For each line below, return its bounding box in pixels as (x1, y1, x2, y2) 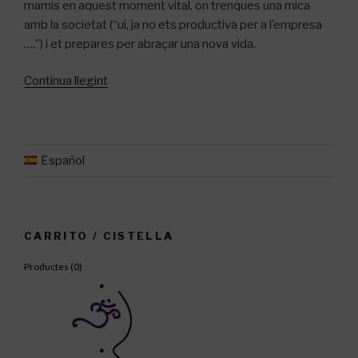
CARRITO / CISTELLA (24, 229, 174, 243)
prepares (65, 36, 114, 51)
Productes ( (24, 260, 74, 272)
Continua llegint (24, 74, 108, 89)
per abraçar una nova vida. (114, 36, 256, 51)
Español (40, 153, 85, 169)
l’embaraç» (107, 111, 165, 126)
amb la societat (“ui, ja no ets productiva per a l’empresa (24, 17, 322, 32)
